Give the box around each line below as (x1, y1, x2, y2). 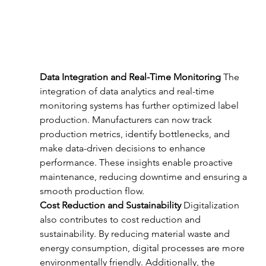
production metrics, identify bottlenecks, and (39, 128, 232, 140)
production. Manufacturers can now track (39, 113, 214, 125)
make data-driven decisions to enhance (39, 142, 208, 154)
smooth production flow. (39, 185, 144, 197)
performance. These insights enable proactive (39, 156, 235, 168)
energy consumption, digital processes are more (39, 242, 247, 254)
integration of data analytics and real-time (39, 85, 217, 97)
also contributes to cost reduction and (39, 213, 203, 225)
